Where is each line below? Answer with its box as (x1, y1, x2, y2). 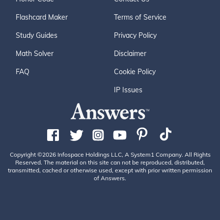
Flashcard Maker (16, 13, 68, 22)
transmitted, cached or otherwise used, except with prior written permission (8, 166, 212, 174)
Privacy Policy (114, 31, 157, 40)
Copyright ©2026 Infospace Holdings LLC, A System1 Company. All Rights (9, 151, 211, 158)
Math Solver (16, 49, 54, 58)
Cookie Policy (114, 67, 156, 76)
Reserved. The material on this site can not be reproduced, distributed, (15, 159, 205, 166)
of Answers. (94, 174, 126, 182)
